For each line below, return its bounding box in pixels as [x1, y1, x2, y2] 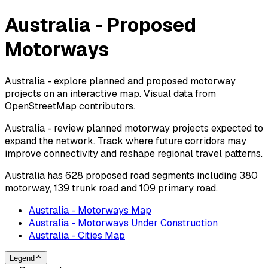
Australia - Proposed [5, 13, 196, 38]
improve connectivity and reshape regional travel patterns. [5, 147, 263, 160]
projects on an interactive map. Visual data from [5, 87, 216, 100]
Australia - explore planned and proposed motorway [5, 74, 236, 87]
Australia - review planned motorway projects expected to [5, 121, 263, 135]
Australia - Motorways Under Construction [29, 216, 218, 229]
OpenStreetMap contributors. [5, 99, 135, 112]
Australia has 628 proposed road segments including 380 [5, 169, 258, 182]
